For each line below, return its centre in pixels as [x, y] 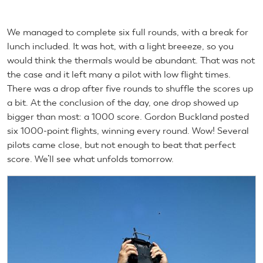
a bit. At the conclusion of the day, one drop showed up [123, 102]
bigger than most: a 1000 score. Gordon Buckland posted [128, 116]
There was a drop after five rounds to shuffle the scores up [130, 88]
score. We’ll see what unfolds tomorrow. [90, 159]
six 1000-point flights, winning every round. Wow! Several [128, 130]
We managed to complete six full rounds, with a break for [128, 32]
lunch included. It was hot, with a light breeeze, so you [120, 46]
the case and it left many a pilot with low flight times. [119, 74]
